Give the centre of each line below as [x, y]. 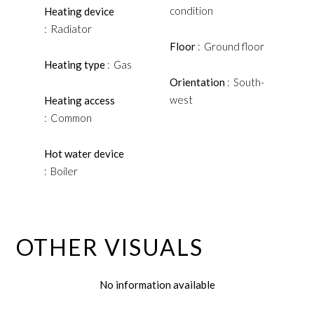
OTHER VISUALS [110, 247]
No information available [157, 285]
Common [71, 118]
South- [248, 82]
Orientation [198, 82]
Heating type [76, 64]
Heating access [80, 100]
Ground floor [234, 46]
